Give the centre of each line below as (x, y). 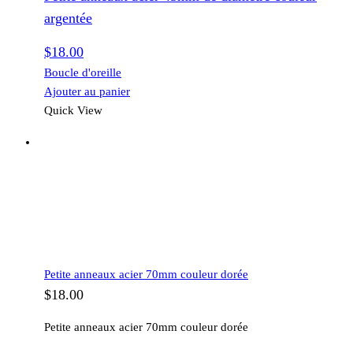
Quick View (73, 110)
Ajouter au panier (87, 91)
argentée (68, 18)
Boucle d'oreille (83, 72)
